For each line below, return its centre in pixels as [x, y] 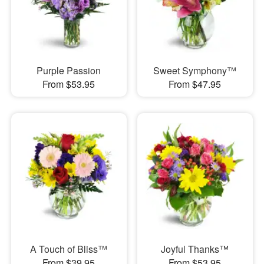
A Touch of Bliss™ [69, 249]
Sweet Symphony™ [195, 70]
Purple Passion [69, 70]
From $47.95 [195, 84]
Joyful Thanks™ [195, 249]
